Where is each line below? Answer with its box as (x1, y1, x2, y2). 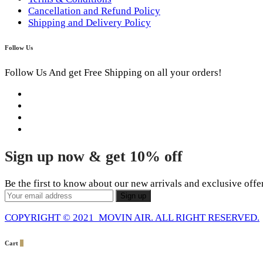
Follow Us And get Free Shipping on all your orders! (5, 67, 222, 79)
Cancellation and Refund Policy (28, 5, 160, 16)
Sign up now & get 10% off (5, 148, 183, 166)
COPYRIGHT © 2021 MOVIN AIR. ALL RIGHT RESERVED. (5, 212, 259, 224)
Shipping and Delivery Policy (28, 16, 151, 28)
